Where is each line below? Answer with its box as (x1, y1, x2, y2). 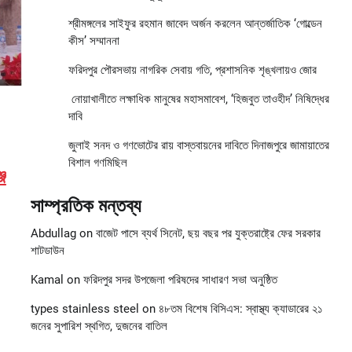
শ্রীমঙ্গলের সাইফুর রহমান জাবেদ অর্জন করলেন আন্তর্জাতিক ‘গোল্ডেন (68, 16, 322, 31)
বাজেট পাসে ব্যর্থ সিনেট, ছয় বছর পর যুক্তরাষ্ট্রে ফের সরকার (95, 226, 321, 241)
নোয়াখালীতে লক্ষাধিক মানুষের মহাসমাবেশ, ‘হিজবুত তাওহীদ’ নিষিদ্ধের (68, 92, 329, 107)
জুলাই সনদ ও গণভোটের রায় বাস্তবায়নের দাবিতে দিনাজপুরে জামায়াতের (68, 138, 329, 153)
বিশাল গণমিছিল (68, 156, 127, 170)
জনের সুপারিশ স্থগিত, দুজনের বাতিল (30, 319, 167, 334)
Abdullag (30, 226, 76, 241)
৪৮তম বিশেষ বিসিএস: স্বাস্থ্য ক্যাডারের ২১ (158, 302, 323, 317)
